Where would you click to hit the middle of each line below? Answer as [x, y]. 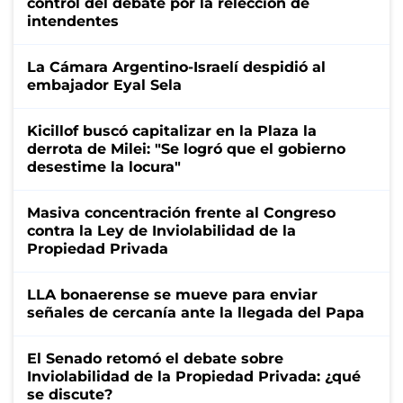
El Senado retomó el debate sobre [155, 358]
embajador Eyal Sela [104, 85]
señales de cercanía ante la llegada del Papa [196, 312]
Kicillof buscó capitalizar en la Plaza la [172, 130]
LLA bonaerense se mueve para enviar [172, 294]
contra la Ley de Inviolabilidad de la [161, 230]
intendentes [73, 21]
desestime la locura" [104, 166]
